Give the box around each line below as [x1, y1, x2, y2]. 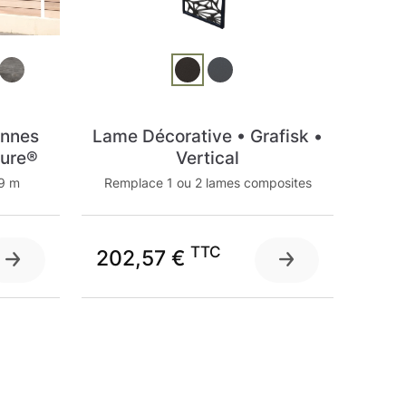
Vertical [176, 148, 239, 169]
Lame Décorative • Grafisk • [92, 126, 323, 147]
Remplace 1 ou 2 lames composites [103, 175, 312, 190]
